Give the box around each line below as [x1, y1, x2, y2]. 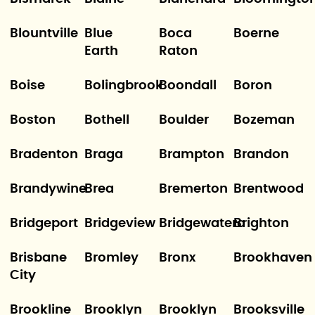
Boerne [233, 27, 280, 40]
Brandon [233, 148, 290, 161]
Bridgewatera [159, 217, 245, 230]
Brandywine [9, 183, 86, 195]
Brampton [159, 148, 224, 161]
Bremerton [159, 183, 228, 195]
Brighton [233, 217, 290, 230]
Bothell [84, 114, 129, 127]
